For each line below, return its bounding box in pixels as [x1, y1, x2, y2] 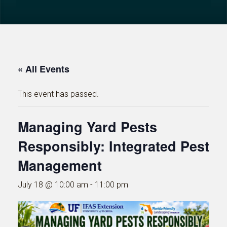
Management [18, 156, 102, 175]
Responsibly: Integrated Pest [18, 136, 209, 156]
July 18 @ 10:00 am [18, 180, 88, 190]
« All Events [18, 62, 69, 76]
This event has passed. [18, 89, 99, 99]
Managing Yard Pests [18, 117, 157, 137]
